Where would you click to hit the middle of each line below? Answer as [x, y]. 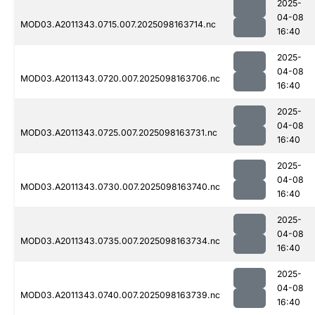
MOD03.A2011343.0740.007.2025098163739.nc [120, 295]
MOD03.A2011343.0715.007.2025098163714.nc [118, 25]
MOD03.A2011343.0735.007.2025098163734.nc [120, 241]
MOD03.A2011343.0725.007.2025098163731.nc [119, 133]
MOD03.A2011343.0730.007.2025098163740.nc [120, 187]
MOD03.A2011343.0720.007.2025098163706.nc [120, 79]
